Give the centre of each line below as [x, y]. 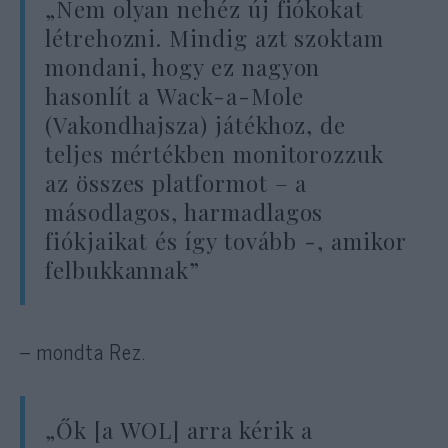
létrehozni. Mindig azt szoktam [214, 37]
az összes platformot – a [176, 182]
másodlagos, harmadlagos [184, 211]
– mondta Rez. [83, 351]
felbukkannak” [123, 269]
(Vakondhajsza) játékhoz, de [196, 124]
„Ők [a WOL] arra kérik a [179, 430]
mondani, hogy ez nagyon [183, 66]
